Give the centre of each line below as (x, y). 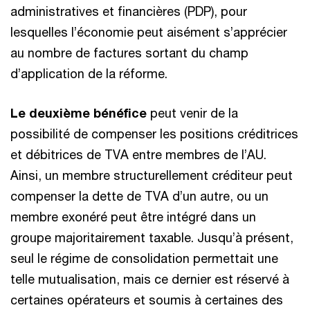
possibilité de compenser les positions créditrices (154, 134)
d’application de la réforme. (89, 73)
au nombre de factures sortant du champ (129, 53)
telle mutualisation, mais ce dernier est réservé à (150, 279)
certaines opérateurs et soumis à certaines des (147, 300)
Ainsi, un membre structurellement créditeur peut (152, 175)
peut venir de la (194, 113)
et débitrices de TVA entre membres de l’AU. (138, 154)
